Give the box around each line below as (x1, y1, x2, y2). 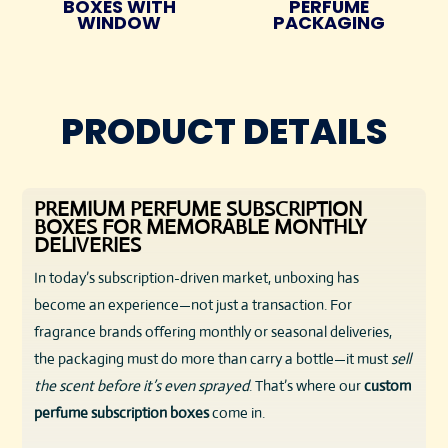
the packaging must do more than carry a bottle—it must (34, 349, 392, 369)
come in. (209, 403, 266, 423)
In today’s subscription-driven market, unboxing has (34, 268, 360, 288)
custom (364, 376, 412, 396)
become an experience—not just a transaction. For (34, 295, 353, 315)
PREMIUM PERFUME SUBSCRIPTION (34, 196, 363, 223)
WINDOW (77, 10, 162, 36)
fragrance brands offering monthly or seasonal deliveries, (34, 322, 393, 342)
